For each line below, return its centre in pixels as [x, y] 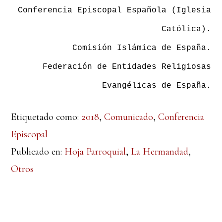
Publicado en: [38, 152]
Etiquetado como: [46, 117]
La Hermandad [160, 152]
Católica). [186, 29]
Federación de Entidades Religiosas [127, 67]
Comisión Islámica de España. [141, 48]
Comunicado [129, 117]
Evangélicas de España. [156, 86]
